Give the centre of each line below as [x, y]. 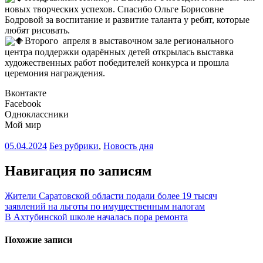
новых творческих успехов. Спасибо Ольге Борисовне [114, 9]
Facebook [23, 104]
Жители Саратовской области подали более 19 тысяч [111, 195]
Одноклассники [37, 114]
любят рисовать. [37, 30]
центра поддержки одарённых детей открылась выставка [119, 52]
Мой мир [23, 125]
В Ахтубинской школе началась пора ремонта [96, 217]
